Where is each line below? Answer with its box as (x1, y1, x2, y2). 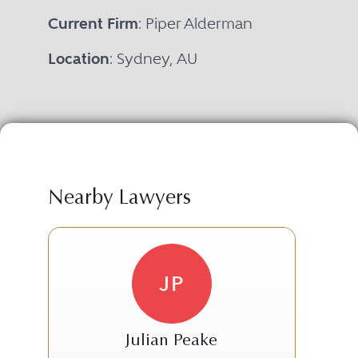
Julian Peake (125, 332, 218, 350)
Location (47, 49, 109, 68)
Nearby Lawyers (47, 188, 191, 209)
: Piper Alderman (137, 14, 253, 33)
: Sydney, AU (109, 49, 197, 68)
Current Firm (47, 14, 138, 33)
